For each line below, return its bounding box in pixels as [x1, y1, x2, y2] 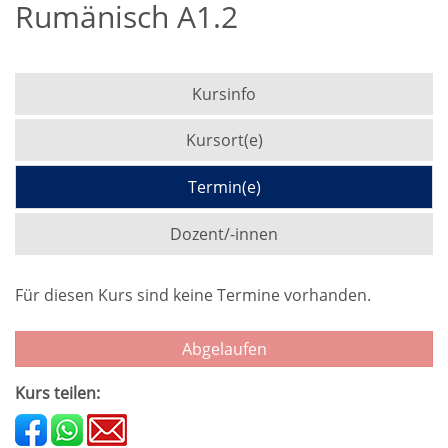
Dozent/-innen [170, 223, 278, 245]
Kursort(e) [185, 129, 263, 151]
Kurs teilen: [15, 382, 100, 404]
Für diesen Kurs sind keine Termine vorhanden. [15, 284, 371, 306]
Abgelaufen [181, 338, 267, 360]
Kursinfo [192, 83, 256, 105]
